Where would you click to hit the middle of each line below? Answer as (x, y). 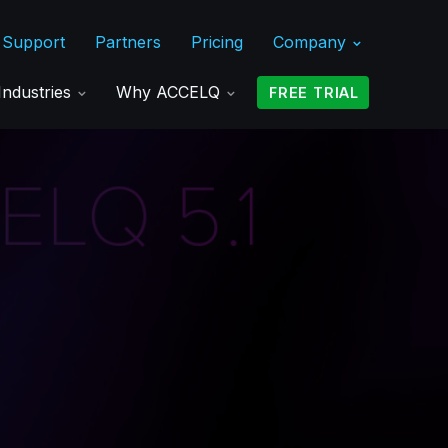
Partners (128, 42)
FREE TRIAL (314, 92)
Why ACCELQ (170, 91)
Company (312, 42)
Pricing (217, 42)
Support (33, 42)
